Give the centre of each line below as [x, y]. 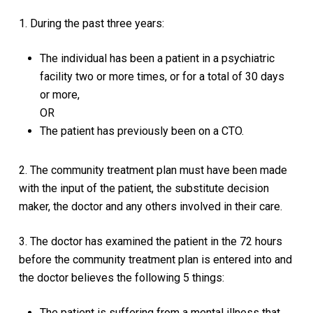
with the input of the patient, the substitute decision [144, 188]
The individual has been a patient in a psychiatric [157, 58]
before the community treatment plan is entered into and [155, 259]
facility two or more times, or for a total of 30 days [162, 76]
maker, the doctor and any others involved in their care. [150, 206]
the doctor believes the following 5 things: [121, 277]
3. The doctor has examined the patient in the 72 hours [150, 241]
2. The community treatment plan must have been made [153, 170]
